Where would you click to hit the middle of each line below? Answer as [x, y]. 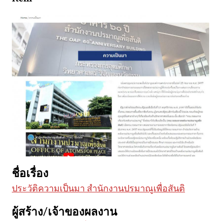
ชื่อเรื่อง [30, 174]
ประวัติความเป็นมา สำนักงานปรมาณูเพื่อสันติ [98, 189]
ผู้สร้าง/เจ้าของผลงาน [64, 213]
